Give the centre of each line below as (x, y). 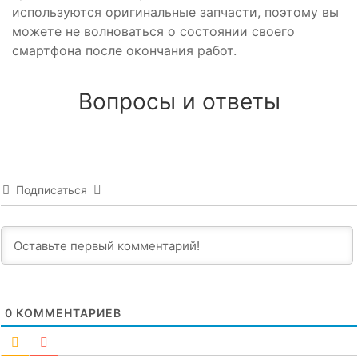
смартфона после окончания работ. (124, 50)
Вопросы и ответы (179, 101)
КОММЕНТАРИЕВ (67, 312)
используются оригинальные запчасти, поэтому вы (175, 12)
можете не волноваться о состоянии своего (153, 31)
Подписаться (52, 189)
